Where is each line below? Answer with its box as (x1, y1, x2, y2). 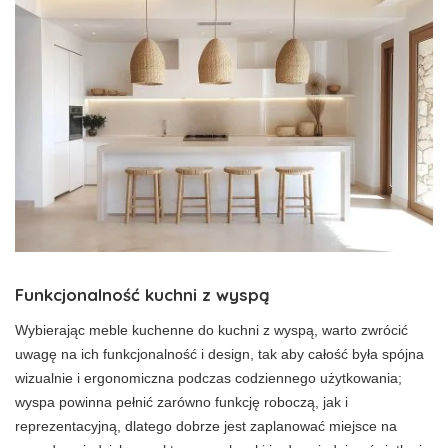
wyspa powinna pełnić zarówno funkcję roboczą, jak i (15, 393, 348, 410)
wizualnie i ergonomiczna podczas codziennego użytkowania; (15, 369, 402, 386)
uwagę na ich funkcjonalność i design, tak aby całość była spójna (15, 345, 424, 362)
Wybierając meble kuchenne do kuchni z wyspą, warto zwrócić (15, 321, 408, 338)
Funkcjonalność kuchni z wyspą (15, 283, 270, 305)
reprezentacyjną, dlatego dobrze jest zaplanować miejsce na (15, 417, 397, 434)
